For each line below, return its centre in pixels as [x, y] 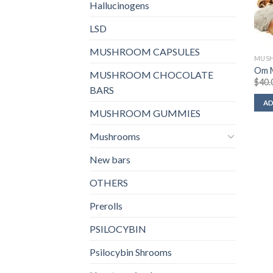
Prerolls [106, 205]
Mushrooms [115, 136]
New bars [110, 159]
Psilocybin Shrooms [131, 252]
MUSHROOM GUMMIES [145, 113]
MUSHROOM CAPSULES [145, 51]
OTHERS [109, 182]
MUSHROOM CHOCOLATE [151, 74]
